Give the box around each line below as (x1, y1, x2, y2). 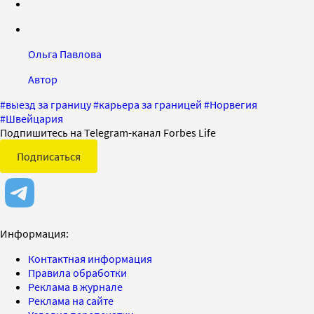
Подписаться (17, 149, 81, 163)
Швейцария (6, 111, 63, 125)
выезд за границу (6, 97, 91, 111)
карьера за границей (99, 97, 202, 111)
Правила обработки (28, 265, 127, 280)
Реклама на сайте (28, 293, 114, 308)
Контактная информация (28, 251, 152, 266)
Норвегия (210, 97, 257, 111)
